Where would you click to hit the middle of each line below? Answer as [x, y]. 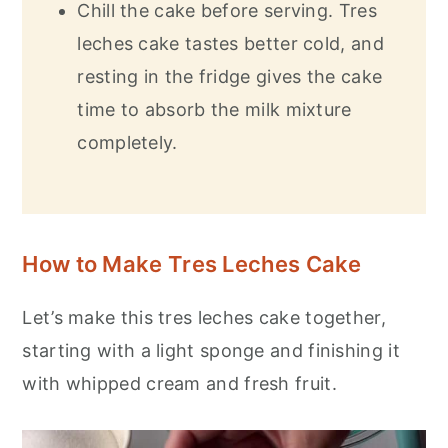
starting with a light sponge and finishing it [211, 351]
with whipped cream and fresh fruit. [179, 384]
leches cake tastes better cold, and [230, 44]
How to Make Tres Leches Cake [192, 264]
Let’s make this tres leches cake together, [204, 318]
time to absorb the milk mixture [214, 110]
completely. [127, 143]
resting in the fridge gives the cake [230, 77]
